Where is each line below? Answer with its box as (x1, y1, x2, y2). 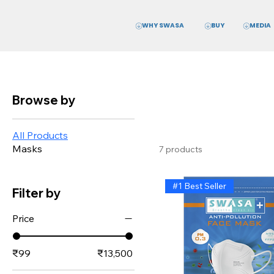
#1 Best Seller (172, 180, 227, 191)
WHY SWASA (142, 21, 185, 31)
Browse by (12, 92, 75, 108)
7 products (159, 143, 202, 155)
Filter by (12, 185, 61, 201)
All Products (12, 128, 68, 141)
